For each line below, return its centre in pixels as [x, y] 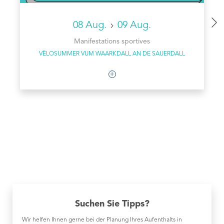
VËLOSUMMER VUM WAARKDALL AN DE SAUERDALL [112, 54]
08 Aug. [91, 25]
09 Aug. [134, 25]
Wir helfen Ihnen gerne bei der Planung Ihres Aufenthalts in [102, 220]
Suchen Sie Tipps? [112, 204]
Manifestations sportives [112, 41]
